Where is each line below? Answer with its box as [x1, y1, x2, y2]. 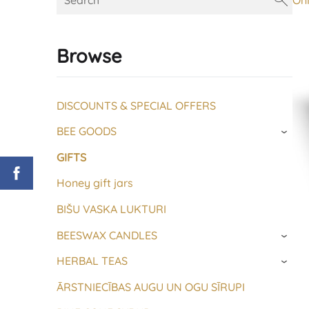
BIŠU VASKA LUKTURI [57, 201, 166, 216]
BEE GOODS [57, 124, 117, 139]
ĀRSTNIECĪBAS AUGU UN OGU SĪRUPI [57, 279, 245, 294]
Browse [57, 44, 122, 68]
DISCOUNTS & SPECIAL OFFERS [57, 98, 216, 112]
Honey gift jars [57, 176, 133, 190]
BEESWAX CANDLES [57, 228, 157, 242]
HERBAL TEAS [57, 254, 128, 268]
